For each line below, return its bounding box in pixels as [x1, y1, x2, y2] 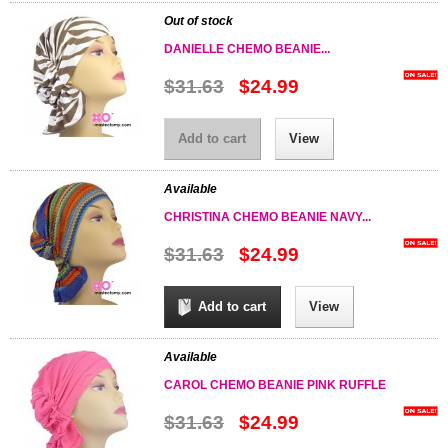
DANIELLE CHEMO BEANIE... [163, 42, 330, 56]
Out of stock [163, 14, 233, 28]
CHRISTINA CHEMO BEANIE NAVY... [163, 210, 371, 224]
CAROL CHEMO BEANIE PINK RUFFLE [163, 378, 386, 392]
